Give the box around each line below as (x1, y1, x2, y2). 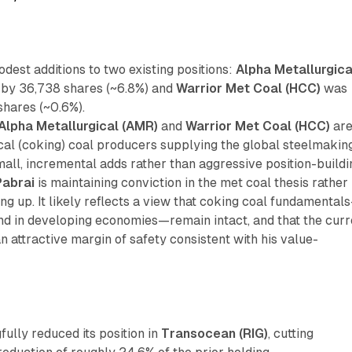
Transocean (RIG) (161, 325, 269, 341)
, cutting (268, 325, 314, 341)
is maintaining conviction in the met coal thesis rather (35, 174, 349, 190)
